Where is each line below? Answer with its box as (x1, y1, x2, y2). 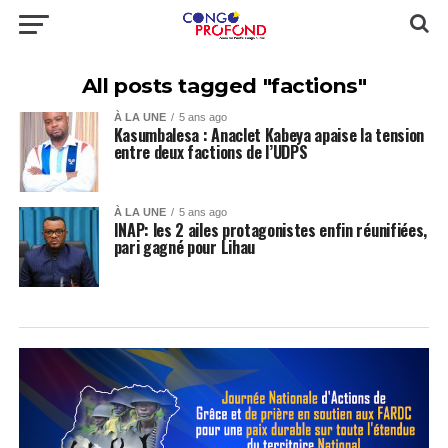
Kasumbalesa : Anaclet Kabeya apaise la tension (113, 123, 424, 147)
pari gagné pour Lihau (113, 235, 255, 259)
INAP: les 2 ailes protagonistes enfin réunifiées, (113, 218, 427, 242)
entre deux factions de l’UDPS (113, 140, 308, 164)
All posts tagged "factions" (81, 73, 367, 98)
